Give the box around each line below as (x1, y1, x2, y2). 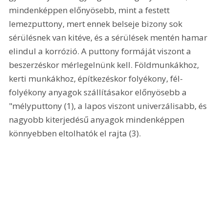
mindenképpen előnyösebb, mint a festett (9, 4, 172, 16)
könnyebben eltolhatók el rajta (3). (9, 128, 143, 139)
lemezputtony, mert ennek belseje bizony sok (9, 18, 185, 30)
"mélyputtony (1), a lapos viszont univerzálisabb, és (9, 100, 209, 112)
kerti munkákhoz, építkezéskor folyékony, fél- (9, 73, 183, 85)
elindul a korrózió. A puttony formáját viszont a (9, 45, 194, 57)
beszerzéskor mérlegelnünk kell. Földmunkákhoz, (9, 59, 201, 71)
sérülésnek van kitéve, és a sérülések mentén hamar (9, 32, 210, 44)
